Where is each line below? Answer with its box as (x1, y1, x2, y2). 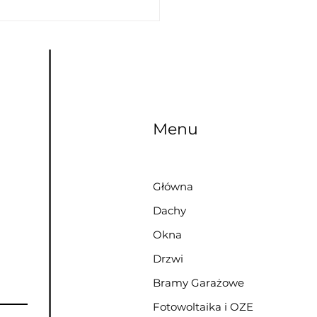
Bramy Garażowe (153, 276, 244, 290)
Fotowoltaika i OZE (153, 300, 253, 314)
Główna (153, 180, 193, 194)
